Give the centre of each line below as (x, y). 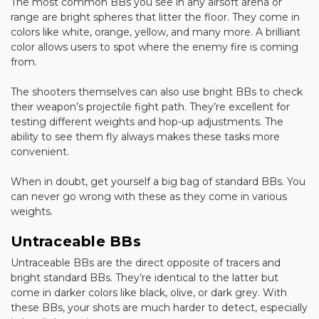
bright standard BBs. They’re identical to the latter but (145, 277)
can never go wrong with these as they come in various (149, 196)
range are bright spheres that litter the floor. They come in (155, 17)
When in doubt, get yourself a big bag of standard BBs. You (158, 181)
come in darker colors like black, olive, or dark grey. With (149, 292)
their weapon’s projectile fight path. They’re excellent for (150, 106)
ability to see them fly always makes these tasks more (145, 136)
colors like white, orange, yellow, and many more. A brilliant (156, 32)
